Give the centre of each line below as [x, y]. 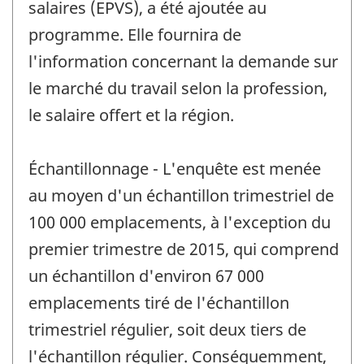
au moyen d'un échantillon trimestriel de [181, 195]
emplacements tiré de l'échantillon [159, 302]
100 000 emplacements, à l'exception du [180, 222]
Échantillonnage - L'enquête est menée [175, 168]
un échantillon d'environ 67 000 [146, 275]
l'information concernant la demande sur [183, 61]
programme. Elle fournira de [135, 34]
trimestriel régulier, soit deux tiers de [167, 329]
